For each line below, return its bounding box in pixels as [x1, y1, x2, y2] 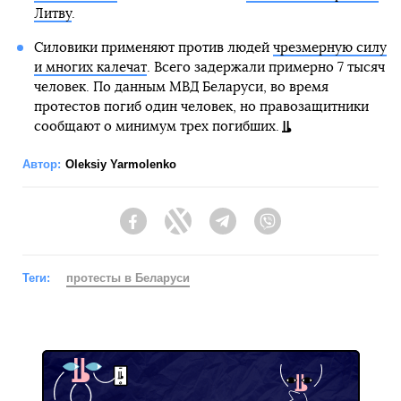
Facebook [147, 222, 203, 237]
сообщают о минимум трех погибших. [33, 120, 279, 134]
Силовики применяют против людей [33, 41, 273, 55]
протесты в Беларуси [66, 271, 190, 286]
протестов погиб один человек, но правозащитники [33, 100, 369, 115]
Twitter [192, 222, 229, 237]
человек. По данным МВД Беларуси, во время [33, 81, 328, 95]
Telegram [236, 222, 289, 237]
